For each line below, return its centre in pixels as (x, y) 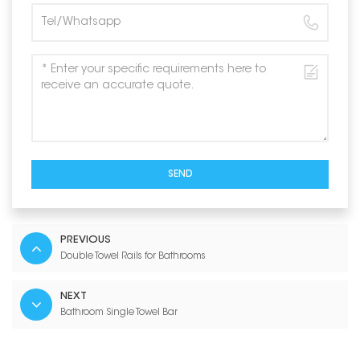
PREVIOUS (86, 241)
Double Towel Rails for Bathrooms (133, 257)
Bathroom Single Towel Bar (119, 313)
